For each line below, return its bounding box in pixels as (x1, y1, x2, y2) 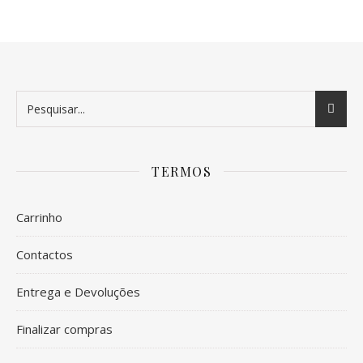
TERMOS (152, 162, 211, 180)
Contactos (16, 246, 73, 263)
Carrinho (16, 208, 62, 225)
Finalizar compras (16, 320, 113, 337)
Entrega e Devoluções (16, 283, 140, 300)
